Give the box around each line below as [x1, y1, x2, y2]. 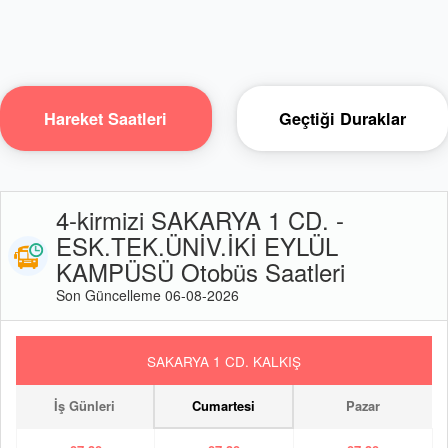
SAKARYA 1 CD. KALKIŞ [147, 350, 301, 371]
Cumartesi [192, 396, 255, 415]
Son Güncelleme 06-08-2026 [56, 285, 239, 305]
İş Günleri [54, 396, 115, 415]
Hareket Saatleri [44, 107, 168, 130]
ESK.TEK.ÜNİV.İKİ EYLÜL [56, 228, 338, 263]
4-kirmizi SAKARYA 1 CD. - [56, 202, 344, 237]
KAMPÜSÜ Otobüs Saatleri [56, 254, 345, 289]
